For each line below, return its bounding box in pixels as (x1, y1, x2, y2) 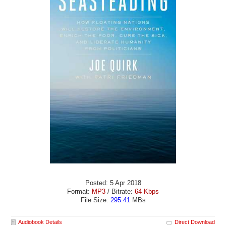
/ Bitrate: (107, 188, 135, 196)
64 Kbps (135, 188, 159, 196)
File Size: (80, 196, 110, 204)
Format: (67, 188, 92, 196)
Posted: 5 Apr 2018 (85, 179, 141, 187)
